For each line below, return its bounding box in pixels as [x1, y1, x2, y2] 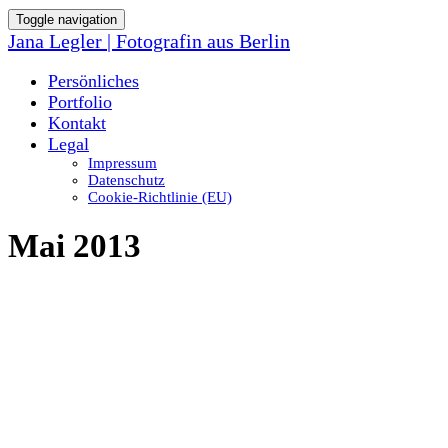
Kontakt [48, 113, 106, 133]
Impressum [88, 155, 157, 171]
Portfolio [48, 92, 112, 112]
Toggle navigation [16, 12, 117, 27]
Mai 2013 [8, 228, 141, 265]
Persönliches [48, 71, 139, 91]
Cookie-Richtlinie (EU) [88, 189, 232, 205]
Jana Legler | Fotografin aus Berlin [8, 30, 290, 52]
